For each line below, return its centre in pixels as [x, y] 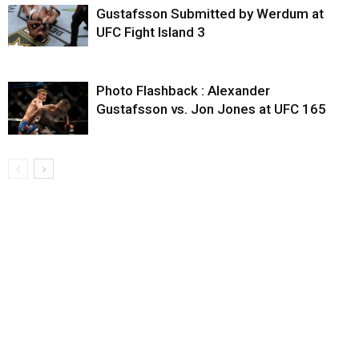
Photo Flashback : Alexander [183, 90]
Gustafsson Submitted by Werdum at [210, 13]
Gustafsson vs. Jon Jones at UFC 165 [211, 109]
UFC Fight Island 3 [151, 32]
